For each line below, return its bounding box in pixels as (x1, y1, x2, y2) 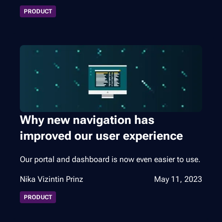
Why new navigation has (20, 112, 155, 127)
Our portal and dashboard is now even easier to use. (20, 154, 201, 164)
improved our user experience (20, 128, 183, 143)
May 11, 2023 (154, 174, 202, 184)
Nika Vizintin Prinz (20, 174, 83, 184)
